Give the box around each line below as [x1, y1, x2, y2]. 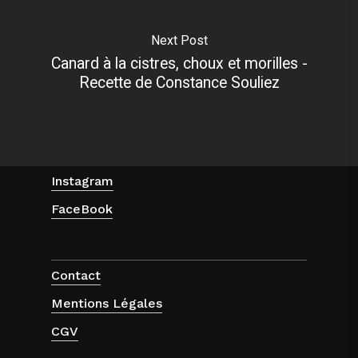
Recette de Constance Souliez [78, 73, 280, 92]
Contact [51, 268, 101, 284]
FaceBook [51, 201, 113, 217]
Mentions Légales [51, 296, 163, 312]
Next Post [150, 32, 208, 48]
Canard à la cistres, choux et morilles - [50, 54, 308, 73]
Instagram [51, 173, 114, 189]
